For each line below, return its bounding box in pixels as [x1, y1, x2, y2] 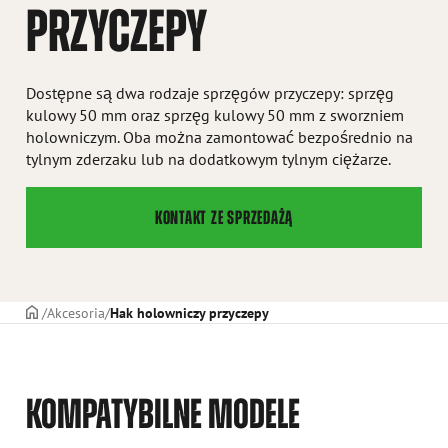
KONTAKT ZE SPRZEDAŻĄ [154, 206, 294, 228]
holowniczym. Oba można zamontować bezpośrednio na [26, 126, 414, 148]
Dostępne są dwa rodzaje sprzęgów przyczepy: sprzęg [26, 82, 395, 104]
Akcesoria [46, 302, 105, 322]
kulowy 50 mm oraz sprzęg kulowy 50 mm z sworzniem [26, 104, 405, 126]
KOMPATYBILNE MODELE [26, 390, 301, 436]
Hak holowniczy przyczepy [109, 302, 269, 322]
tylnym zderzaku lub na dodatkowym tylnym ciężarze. [26, 148, 392, 170]
